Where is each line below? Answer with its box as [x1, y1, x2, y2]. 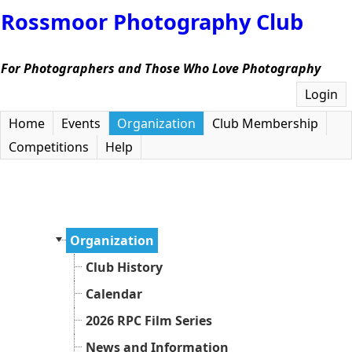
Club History [86, 258, 163, 276]
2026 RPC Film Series [86, 312, 212, 329]
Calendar [86, 285, 142, 302]
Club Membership [212, 115, 318, 132]
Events [61, 115, 101, 132]
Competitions [9, 138, 89, 156]
